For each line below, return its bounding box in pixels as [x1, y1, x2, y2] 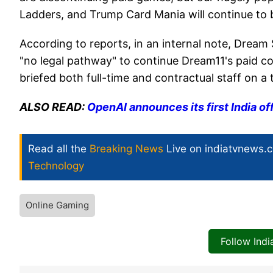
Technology [28, 160, 84, 172]
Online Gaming [26, 199, 89, 211]
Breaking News [90, 143, 163, 155]
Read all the [28, 143, 90, 155]
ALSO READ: [19, 101, 87, 114]
